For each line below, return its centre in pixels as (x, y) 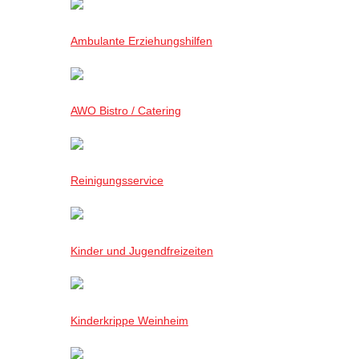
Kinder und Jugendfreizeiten (142, 250)
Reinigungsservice (117, 181)
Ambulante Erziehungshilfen (141, 41)
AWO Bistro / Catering (126, 111)
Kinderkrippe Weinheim (129, 320)
